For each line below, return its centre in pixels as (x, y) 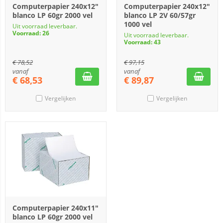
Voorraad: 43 (142, 42)
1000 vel (138, 24)
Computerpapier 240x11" (56, 208)
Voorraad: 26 (31, 33)
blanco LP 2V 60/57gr (160, 15)
